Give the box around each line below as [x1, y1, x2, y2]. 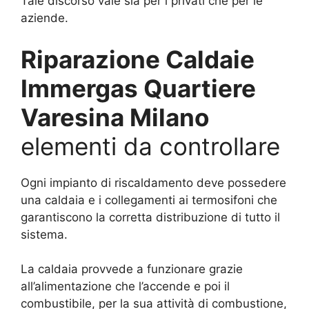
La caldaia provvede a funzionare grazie [21, 262, 243, 276]
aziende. [21, 11, 68, 25]
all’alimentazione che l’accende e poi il [21, 279, 230, 293]
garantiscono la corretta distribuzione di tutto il [21, 210, 280, 224]
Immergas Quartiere [21, 73, 256, 103]
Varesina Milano [21, 102, 209, 132]
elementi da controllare [21, 131, 280, 161]
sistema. [21, 227, 68, 241]
